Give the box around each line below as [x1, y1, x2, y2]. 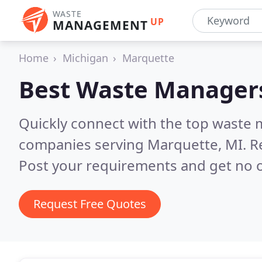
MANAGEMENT [53, 17, 148, 33]
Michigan [63, 51, 108, 65]
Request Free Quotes [33, 196, 146, 212]
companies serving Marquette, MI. [19, 135, 250, 154]
